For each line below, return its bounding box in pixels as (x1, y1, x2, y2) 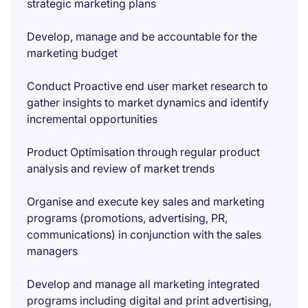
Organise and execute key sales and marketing (27, 195, 265, 208)
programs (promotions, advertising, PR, (27, 211, 228, 225)
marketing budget (27, 46, 118, 60)
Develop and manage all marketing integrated (27, 277, 260, 291)
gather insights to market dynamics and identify (27, 96, 269, 109)
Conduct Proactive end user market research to (27, 79, 268, 93)
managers (27, 244, 78, 258)
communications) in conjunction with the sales (27, 228, 261, 241)
